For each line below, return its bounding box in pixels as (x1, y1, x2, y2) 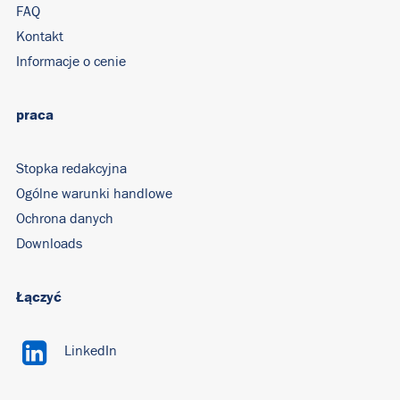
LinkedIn (63, 344, 117, 358)
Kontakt (16, 29, 63, 44)
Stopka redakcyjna (16, 162, 127, 176)
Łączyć (16, 288, 62, 305)
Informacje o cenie (16, 54, 126, 69)
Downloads (16, 237, 82, 251)
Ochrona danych (16, 212, 113, 226)
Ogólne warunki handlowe (16, 187, 172, 201)
